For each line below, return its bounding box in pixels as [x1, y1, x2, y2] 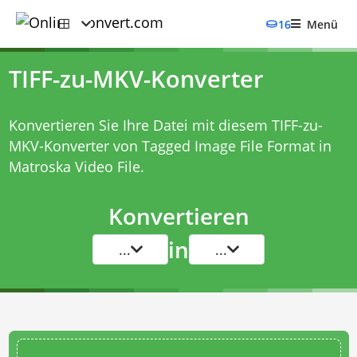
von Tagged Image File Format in [108, 136, 331, 155]
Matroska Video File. [8, 157, 144, 176]
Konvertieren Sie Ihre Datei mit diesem [8, 116, 272, 135]
